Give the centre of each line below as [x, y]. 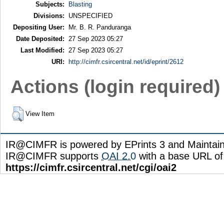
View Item [40, 114]
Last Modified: [42, 50]
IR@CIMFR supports [53, 156]
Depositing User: [38, 27]
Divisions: [49, 16]
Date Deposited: [40, 39]
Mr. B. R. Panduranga [99, 27]
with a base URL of [179, 156]
